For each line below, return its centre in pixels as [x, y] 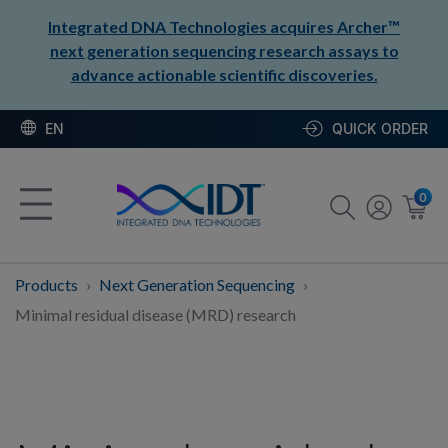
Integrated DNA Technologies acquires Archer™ [224, 26]
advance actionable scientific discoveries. [224, 74]
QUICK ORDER [380, 128]
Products [48, 284]
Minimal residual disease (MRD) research [155, 314]
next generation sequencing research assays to [224, 50]
